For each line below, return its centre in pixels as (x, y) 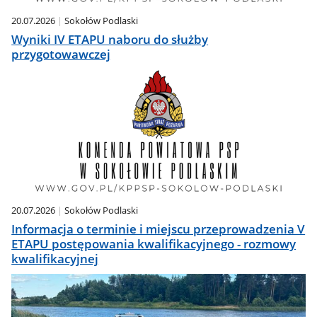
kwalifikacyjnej (55, 258)
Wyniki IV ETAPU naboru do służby (110, 40)
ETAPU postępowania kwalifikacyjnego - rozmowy (154, 243)
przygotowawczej (61, 54)
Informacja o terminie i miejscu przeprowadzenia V (158, 229)
